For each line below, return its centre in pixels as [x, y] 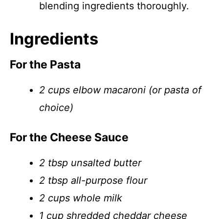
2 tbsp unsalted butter [90, 163]
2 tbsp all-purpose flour [93, 180]
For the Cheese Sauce [69, 137]
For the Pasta [45, 65]
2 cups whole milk [81, 198]
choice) [56, 108]
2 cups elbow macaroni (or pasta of [120, 90]
